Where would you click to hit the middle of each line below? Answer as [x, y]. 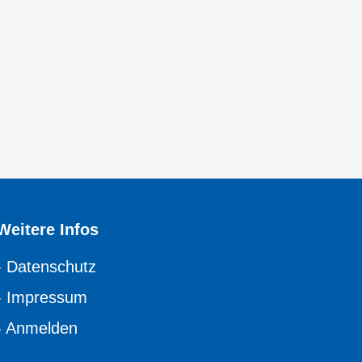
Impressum [46, 298]
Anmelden [41, 328]
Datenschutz [51, 267]
